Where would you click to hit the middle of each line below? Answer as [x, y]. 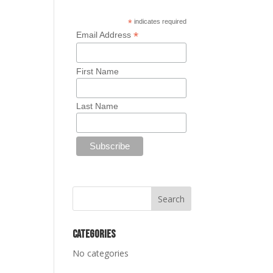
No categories [101, 253]
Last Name [97, 106]
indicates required [160, 21]
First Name [97, 71]
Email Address [105, 35]
